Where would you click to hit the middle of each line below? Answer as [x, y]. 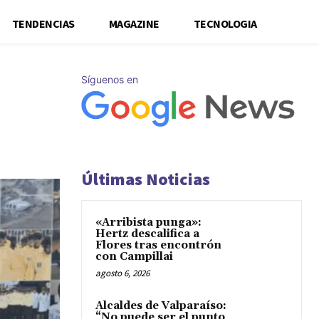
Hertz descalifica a [147, 234]
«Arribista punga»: [148, 223]
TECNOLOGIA [225, 23]
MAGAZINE [134, 23]
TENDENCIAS [43, 23]
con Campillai [134, 257]
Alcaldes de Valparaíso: [161, 306]
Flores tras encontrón [158, 245]
